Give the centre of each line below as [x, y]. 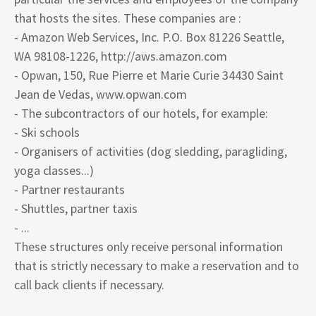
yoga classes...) [54, 170]
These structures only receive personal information [148, 247]
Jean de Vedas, [55, 94]
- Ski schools [47, 132]
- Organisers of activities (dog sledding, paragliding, [151, 151]
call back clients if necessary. [89, 285]
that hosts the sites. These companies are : [128, 18]
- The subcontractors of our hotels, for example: [141, 113]
